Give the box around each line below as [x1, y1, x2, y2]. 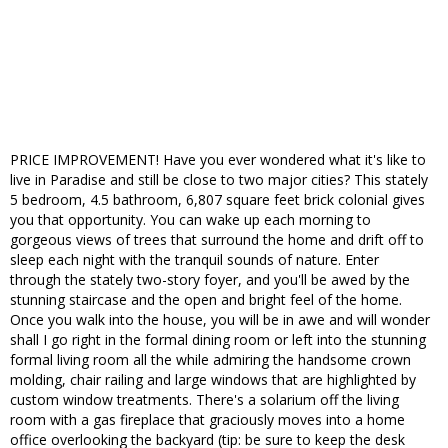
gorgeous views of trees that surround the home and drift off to [10, 230, 424, 250]
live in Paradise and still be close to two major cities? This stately [10, 170, 428, 190]
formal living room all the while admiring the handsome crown [10, 350, 411, 370]
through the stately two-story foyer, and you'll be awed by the [10, 270, 410, 290]
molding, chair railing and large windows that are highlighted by [10, 370, 416, 390]
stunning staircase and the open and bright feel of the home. [10, 290, 402, 310]
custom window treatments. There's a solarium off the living [10, 390, 399, 410]
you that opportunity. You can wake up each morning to [10, 210, 371, 230]
